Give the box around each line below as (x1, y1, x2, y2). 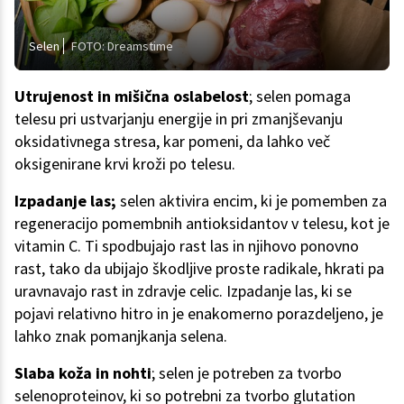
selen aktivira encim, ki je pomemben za (120, 190, 387, 212)
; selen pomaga (249, 86, 351, 107)
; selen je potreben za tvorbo (151, 363, 342, 384)
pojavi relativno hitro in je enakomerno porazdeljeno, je (14, 303, 383, 325)
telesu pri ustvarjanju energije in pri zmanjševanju (14, 108, 343, 130)
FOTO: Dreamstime (71, 38, 173, 55)
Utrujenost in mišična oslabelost (14, 86, 249, 107)
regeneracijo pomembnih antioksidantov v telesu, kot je (14, 213, 390, 234)
